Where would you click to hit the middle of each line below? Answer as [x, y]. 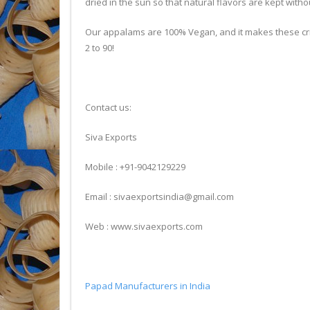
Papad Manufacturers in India [148, 286]
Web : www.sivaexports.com [144, 226]
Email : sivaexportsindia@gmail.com [159, 197]
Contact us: [108, 107]
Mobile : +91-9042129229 [135, 167]
